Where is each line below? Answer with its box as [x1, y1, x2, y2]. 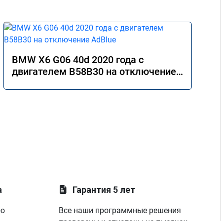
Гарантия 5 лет [73, 184, 136, 195]
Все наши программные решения [59, 206, 182, 215]
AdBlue [12, 77, 43, 89]
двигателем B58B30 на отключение [12, 66, 176, 77]
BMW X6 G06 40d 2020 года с [12, 54, 144, 66]
